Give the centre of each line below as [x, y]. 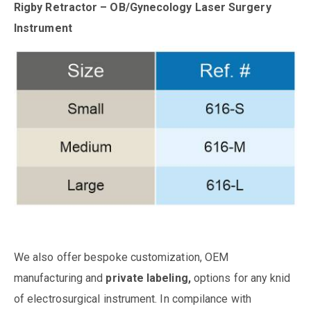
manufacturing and [60, 278]
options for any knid [242, 278]
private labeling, [150, 278]
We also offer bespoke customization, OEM [121, 257]
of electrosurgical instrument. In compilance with [133, 299]
